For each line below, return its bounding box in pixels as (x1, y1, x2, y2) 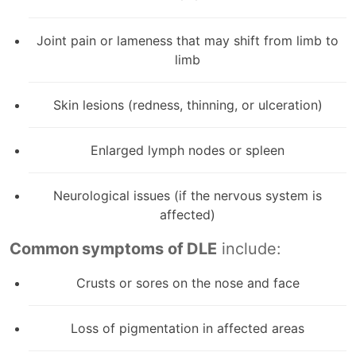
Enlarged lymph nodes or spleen (91, 141, 284, 158)
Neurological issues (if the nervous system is (53, 187, 322, 203)
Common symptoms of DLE (10, 238, 218, 258)
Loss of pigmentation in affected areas (71, 319, 304, 336)
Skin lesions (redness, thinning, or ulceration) (52, 96, 323, 113)
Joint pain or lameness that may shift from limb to (37, 32, 339, 48)
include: (217, 238, 281, 258)
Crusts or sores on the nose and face (75, 274, 300, 291)
